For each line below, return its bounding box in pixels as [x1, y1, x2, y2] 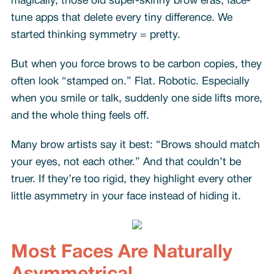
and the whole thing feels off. [10, 111, 149, 120]
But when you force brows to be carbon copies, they [10, 59, 262, 69]
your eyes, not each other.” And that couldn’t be [10, 157, 241, 167]
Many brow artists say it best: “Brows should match [10, 140, 260, 150]
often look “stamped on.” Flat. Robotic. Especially [10, 76, 250, 86]
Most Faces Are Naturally [10, 244, 232, 261]
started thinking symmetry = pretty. [10, 30, 180, 40]
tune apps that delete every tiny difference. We [10, 13, 232, 23]
